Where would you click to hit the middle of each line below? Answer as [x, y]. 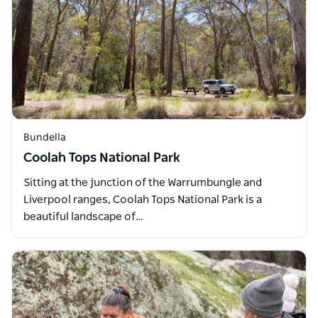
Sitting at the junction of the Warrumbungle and [143, 182]
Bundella [45, 137]
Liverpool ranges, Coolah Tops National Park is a [143, 199]
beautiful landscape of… [83, 216]
